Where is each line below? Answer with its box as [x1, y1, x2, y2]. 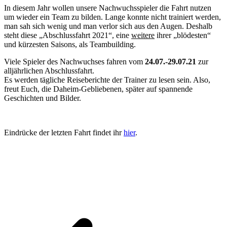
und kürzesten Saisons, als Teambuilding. [4, 40, 136, 49]
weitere [131, 31, 155, 40]
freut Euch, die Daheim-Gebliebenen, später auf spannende [4, 85, 193, 94]
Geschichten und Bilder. [4, 94, 81, 103]
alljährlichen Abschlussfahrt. [4, 66, 94, 75]
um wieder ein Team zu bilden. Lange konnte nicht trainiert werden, [4, 13, 221, 22]
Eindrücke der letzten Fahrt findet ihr [4, 128, 124, 137]
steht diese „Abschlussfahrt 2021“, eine [4, 31, 131, 40]
